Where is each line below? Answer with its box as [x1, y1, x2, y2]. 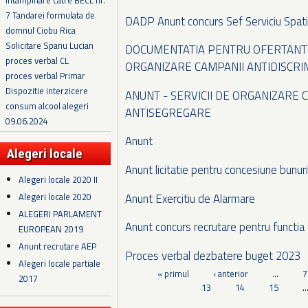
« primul [157, 267, 190, 281]
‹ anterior [213, 267, 249, 281]
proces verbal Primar [5, 69, 85, 83]
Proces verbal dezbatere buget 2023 [125, 246, 300, 264]
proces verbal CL [5, 54, 69, 68]
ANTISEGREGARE [125, 103, 211, 121]
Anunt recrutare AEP [19, 239, 97, 254]
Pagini [125, 267, 168, 286]
